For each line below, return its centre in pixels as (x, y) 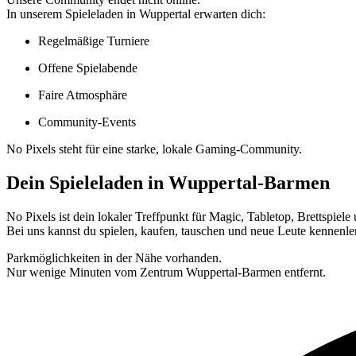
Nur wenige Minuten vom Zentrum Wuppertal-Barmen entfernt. (166, 272)
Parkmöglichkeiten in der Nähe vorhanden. (114, 257)
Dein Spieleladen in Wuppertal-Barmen (168, 183)
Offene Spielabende (88, 68)
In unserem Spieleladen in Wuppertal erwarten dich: (136, 14)
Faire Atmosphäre (83, 95)
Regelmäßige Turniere (94, 41)
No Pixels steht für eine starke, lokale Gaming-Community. (154, 149)
